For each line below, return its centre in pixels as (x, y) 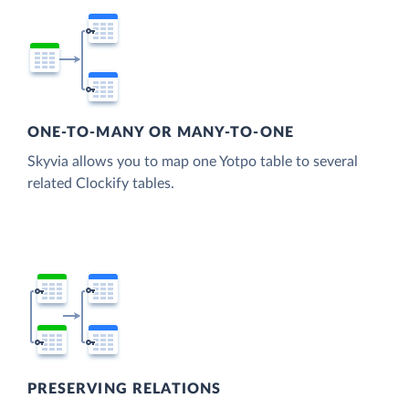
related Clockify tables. (101, 184)
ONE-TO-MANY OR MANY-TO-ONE (161, 133)
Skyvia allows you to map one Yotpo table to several (193, 162)
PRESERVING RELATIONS (125, 388)
